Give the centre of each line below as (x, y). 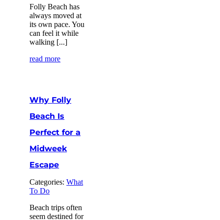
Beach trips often (56, 207)
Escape (44, 165)
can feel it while (54, 33)
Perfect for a (55, 132)
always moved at (56, 15)
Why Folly (51, 100)
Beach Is (47, 116)
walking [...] (49, 42)
